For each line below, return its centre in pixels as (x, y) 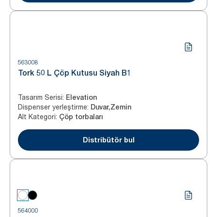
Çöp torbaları (81, 117)
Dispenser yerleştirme (53, 107)
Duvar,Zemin (111, 107)
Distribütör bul (108, 140)
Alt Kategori (37, 116)
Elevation (81, 97)
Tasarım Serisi (40, 97)
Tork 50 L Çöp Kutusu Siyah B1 (75, 73)
